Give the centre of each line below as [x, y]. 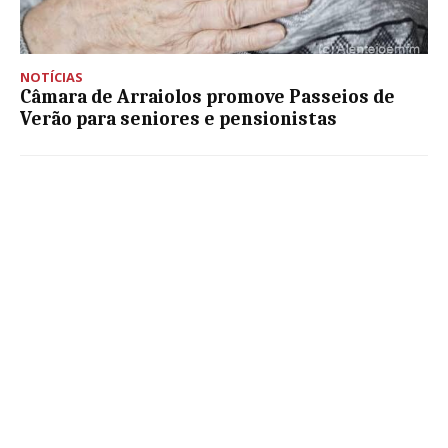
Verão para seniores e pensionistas [178, 119]
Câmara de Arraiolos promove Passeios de [207, 97]
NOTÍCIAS [51, 77]
